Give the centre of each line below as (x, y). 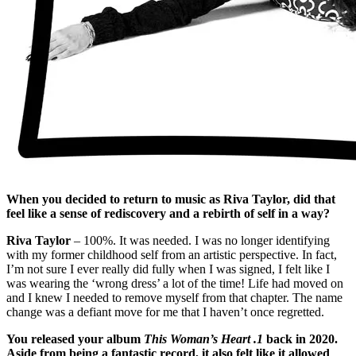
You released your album (75, 339)
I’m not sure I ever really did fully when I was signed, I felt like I (168, 269)
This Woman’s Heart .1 (203, 339)
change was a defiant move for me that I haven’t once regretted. (165, 311)
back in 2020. (300, 339)
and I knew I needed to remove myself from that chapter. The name (174, 297)
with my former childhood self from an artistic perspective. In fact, (172, 254)
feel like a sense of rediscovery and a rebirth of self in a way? (168, 213)
